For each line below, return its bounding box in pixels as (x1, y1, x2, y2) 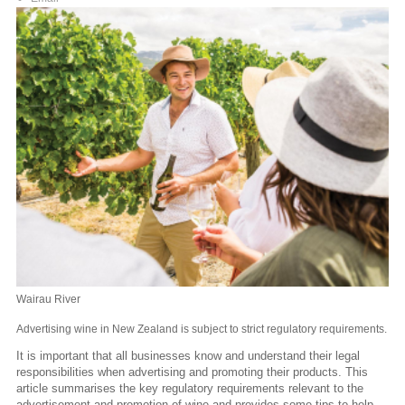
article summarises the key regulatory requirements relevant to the (16, 381, 363, 395)
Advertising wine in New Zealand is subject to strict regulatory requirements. (16, 322, 387, 335)
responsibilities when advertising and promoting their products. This (16, 364, 368, 379)
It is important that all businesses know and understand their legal (16, 348, 360, 363)
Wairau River (16, 292, 80, 306)
